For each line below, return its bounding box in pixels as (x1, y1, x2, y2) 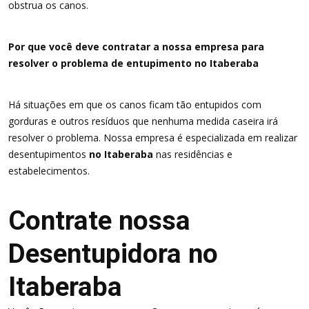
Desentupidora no (8, 238, 218, 269)
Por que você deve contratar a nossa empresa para (8, 40, 264, 53)
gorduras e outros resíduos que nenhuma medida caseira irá (8, 114, 278, 128)
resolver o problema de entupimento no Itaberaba (8, 57, 259, 70)
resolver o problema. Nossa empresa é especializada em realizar (8, 131, 297, 144)
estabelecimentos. (8, 164, 90, 177)
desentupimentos (8, 148, 86, 161)
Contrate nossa (8, 205, 190, 236)
